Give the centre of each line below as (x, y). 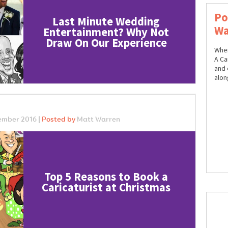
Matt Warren (98, 119)
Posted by (58, 119)
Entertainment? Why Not (106, 32)
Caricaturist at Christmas (106, 188)
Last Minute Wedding (106, 22)
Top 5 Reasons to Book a (106, 177)
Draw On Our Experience (106, 43)
